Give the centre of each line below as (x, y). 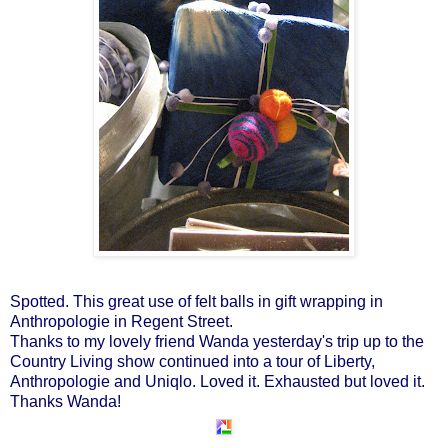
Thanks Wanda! (65, 401)
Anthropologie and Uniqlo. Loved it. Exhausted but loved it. (217, 381)
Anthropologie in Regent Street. (121, 321)
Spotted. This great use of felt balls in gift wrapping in (196, 301)
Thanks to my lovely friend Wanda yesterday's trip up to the (217, 341)
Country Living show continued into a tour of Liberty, (192, 361)
